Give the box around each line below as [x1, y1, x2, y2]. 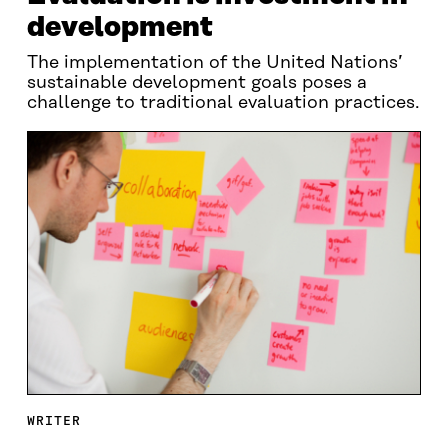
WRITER [26, 412, 81, 428]
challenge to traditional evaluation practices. [26, 93, 420, 113]
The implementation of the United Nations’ [26, 53, 403, 73]
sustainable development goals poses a [26, 73, 367, 93]
